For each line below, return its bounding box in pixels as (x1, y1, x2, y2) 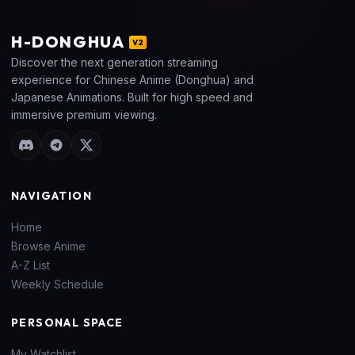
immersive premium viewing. (11, 108, 157, 122)
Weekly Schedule (11, 277, 104, 292)
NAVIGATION (11, 189, 92, 204)
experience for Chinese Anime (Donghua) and (11, 73, 254, 87)
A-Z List (11, 258, 50, 273)
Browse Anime (11, 239, 86, 254)
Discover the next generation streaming (11, 55, 218, 70)
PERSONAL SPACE (11, 315, 124, 330)
